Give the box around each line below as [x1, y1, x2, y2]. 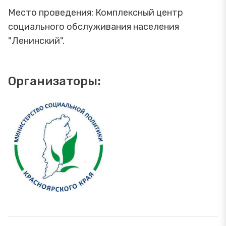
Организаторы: [8, 74, 101, 88]
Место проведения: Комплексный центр [8, 7, 183, 18]
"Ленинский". [8, 35, 65, 46]
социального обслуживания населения [8, 21, 179, 32]
